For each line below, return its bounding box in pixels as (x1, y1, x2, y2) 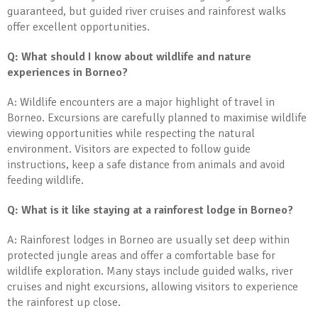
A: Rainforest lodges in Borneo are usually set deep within (7, 233, 290, 247)
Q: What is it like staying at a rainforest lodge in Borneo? (7, 203, 293, 217)
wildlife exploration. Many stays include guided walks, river (7, 264, 293, 278)
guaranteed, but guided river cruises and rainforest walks (7, 4, 286, 18)
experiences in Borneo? (7, 65, 128, 79)
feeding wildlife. (7, 173, 84, 187)
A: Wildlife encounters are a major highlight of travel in (7, 95, 275, 109)
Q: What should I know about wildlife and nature (7, 50, 251, 64)
